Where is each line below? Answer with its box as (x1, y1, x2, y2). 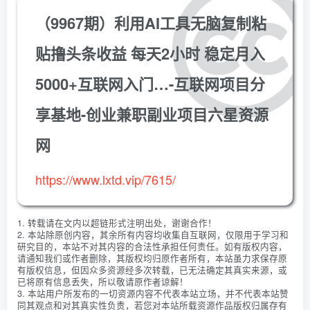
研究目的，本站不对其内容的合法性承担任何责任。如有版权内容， (17, 239, 287, 253)
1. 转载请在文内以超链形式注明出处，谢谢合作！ (17, 216, 217, 229)
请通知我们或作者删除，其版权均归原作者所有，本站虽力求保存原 (17, 251, 287, 264)
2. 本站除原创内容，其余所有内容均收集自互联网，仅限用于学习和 (17, 228, 289, 241)
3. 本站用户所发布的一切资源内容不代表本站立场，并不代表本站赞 (17, 286, 289, 300)
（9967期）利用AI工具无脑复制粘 (35, 11, 266, 34)
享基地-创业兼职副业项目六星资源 (35, 102, 268, 125)
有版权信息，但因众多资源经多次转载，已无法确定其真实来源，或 (17, 263, 287, 276)
